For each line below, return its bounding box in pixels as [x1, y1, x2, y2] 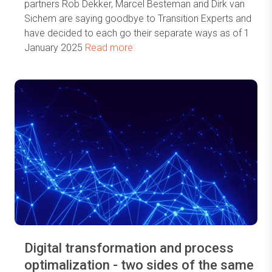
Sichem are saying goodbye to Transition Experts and [24, 13, 251, 24]
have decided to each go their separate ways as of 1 [24, 27, 250, 39]
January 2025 [24, 42, 85, 53]
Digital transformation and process [24, 240, 234, 256]
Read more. [85, 42, 135, 53]
